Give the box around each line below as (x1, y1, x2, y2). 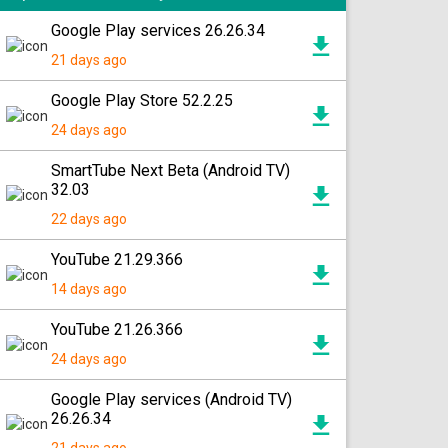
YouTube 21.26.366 (51, 320, 183, 339)
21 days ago (51, 52, 127, 68)
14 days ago (51, 281, 127, 297)
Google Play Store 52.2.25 (51, 91, 233, 110)
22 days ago (51, 211, 127, 227)
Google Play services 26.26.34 (51, 21, 265, 40)
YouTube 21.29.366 (51, 250, 183, 269)
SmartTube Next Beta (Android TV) (51, 161, 290, 180)
